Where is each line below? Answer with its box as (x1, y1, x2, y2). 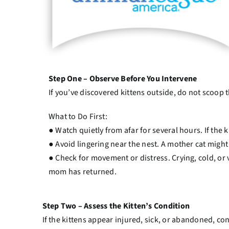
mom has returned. (48, 166, 117, 178)
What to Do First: (48, 111, 107, 123)
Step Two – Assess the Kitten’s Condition (42, 200, 190, 212)
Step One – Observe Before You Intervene (48, 73, 197, 85)
